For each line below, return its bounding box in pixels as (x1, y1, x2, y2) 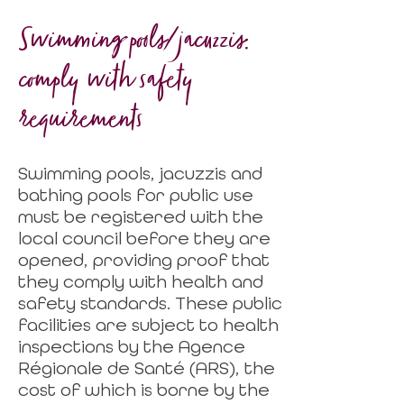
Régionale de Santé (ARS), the (18, 358, 275, 378)
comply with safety (18, 67, 193, 103)
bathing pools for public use (18, 185, 253, 205)
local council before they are (18, 228, 271, 248)
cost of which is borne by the (18, 380, 270, 399)
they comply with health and (18, 271, 263, 291)
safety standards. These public (18, 293, 282, 313)
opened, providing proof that (18, 250, 270, 270)
